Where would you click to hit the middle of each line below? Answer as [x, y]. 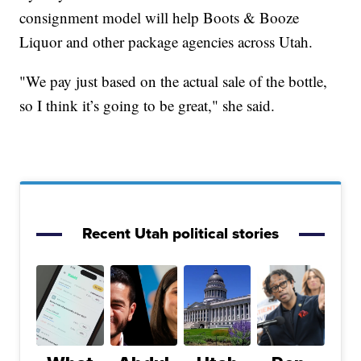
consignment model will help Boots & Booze [160, 18]
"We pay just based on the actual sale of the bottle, [174, 81]
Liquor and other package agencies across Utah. [166, 42]
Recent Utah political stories [180, 233]
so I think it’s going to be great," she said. [147, 106]
